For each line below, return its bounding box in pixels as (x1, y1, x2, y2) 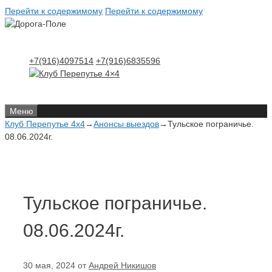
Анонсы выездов (93, 119, 159, 129)
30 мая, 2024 (23, 260, 75, 270)
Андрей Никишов (89, 260, 156, 270)
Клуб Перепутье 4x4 (5, 119, 85, 129)
